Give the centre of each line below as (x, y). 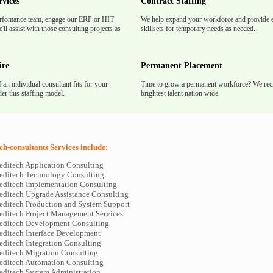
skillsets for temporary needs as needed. (198, 29)
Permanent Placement (182, 66)
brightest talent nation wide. (180, 93)
